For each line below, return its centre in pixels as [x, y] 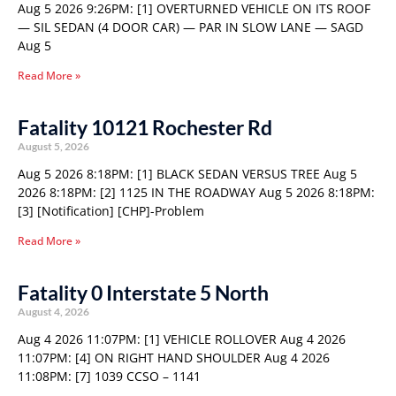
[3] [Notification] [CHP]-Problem [111, 211]
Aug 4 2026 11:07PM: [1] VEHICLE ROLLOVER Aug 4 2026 [182, 339]
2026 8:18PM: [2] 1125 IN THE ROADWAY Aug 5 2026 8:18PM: [196, 192]
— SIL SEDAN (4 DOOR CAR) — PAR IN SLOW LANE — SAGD [190, 27]
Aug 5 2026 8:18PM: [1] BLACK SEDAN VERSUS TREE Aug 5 [187, 174]
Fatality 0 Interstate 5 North [143, 293]
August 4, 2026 [53, 312]
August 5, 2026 [53, 146]
